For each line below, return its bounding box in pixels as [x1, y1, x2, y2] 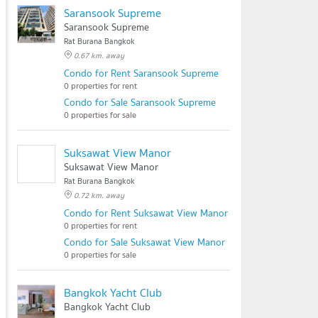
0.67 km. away [74, 49, 124, 62]
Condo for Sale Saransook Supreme [64, 94, 216, 110]
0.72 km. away [74, 189, 124, 202]
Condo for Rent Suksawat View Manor [64, 205, 228, 221]
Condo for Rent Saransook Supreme [64, 65, 219, 81]
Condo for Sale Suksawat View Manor [64, 234, 225, 250]
